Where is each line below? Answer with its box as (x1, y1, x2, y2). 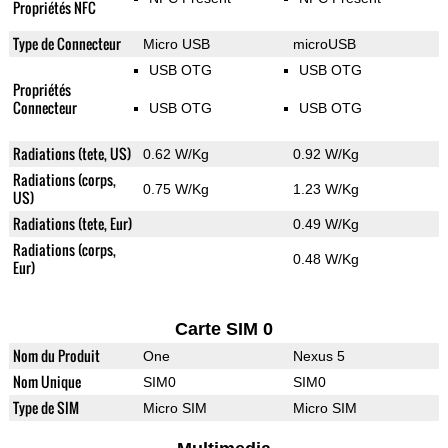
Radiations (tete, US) (12, 143, 131, 165)
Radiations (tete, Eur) (12, 213, 132, 235)
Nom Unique (12, 371, 81, 393)
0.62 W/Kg (142, 146, 209, 163)
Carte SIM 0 (174, 319, 273, 340)
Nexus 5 (292, 348, 345, 365)
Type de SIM (12, 397, 79, 419)
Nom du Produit (12, 345, 100, 367)
